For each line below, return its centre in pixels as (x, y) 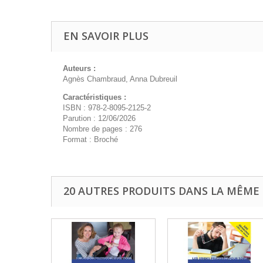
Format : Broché (90, 139)
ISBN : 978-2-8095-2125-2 (107, 108)
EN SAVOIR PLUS (106, 36)
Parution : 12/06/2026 (99, 118)
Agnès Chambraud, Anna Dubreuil (120, 79)
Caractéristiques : (95, 97)
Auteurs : (79, 68)
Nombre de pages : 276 (102, 129)
